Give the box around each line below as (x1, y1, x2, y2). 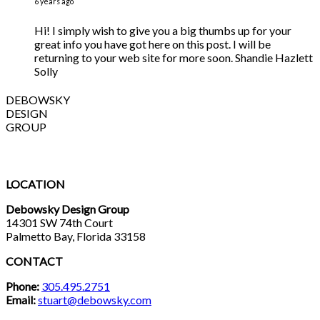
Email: (6, 293, 36, 307)
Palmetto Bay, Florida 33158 (6, 229, 146, 244)
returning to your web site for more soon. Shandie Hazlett (34, 50, 313, 64)
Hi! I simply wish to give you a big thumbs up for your (34, 23, 291, 37)
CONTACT (6, 254, 63, 269)
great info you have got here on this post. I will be (34, 36, 271, 51)
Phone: (6, 279, 39, 294)
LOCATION (6, 177, 65, 191)
